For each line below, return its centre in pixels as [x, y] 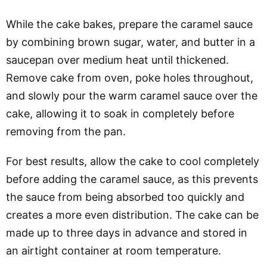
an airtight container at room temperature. [114, 250]
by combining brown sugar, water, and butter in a [131, 42]
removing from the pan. [66, 131]
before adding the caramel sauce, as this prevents [132, 179]
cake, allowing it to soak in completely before [120, 113]
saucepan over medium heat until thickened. [117, 60]
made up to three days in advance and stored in [127, 232]
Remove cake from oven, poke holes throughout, [130, 77]
